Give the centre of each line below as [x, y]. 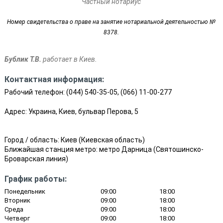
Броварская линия [35, 159]
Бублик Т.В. [23, 59]
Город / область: [32, 140]
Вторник [17, 200]
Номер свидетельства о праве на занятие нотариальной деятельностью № [111, 22]
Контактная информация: [54, 79]
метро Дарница [125, 149]
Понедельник [25, 191]
